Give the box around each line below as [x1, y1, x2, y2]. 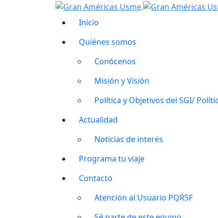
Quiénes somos [79, 36, 136, 47]
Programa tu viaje [79, 153, 145, 164]
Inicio [79, 17, 99, 28]
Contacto [79, 172, 112, 183]
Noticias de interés [94, 133, 163, 145]
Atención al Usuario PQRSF [94, 192, 193, 203]
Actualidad [79, 114, 118, 125]
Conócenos [94, 55, 136, 67]
